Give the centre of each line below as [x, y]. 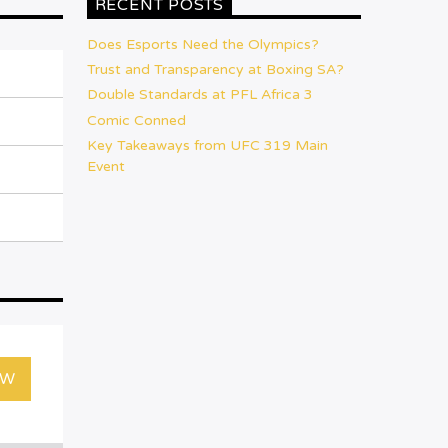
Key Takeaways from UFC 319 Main [207, 145]
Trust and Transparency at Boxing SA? [215, 70]
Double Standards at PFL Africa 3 [199, 95]
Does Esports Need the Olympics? [202, 45]
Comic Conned [136, 120]
